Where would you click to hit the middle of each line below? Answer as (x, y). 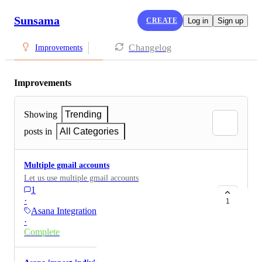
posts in (38, 132)
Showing (41, 115)
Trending (83, 115)
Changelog (150, 48)
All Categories (89, 132)
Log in (198, 20)
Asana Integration (64, 211)
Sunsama (37, 20)
